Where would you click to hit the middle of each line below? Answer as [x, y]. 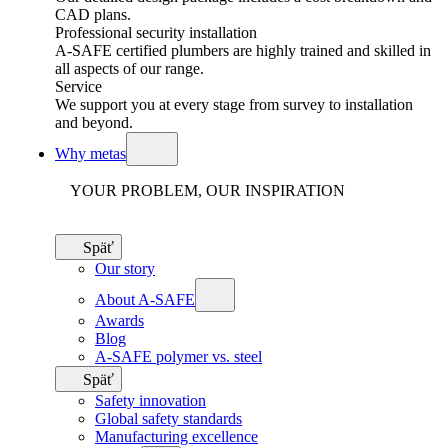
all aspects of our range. [129, 68]
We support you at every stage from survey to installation [234, 104]
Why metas [90, 153]
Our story [125, 268]
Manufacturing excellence [176, 436]
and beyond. [94, 122]
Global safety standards [168, 418]
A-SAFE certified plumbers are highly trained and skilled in [243, 50]
